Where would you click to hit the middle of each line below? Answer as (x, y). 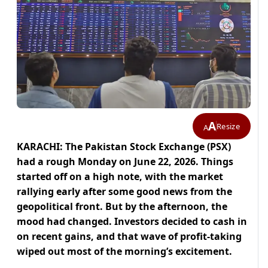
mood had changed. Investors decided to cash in (132, 222)
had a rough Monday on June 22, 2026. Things (125, 162)
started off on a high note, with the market (120, 177)
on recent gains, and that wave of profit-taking (129, 237)
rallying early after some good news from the (124, 192)
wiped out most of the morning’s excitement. (124, 252)
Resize (228, 126)
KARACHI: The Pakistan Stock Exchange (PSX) (124, 147)
